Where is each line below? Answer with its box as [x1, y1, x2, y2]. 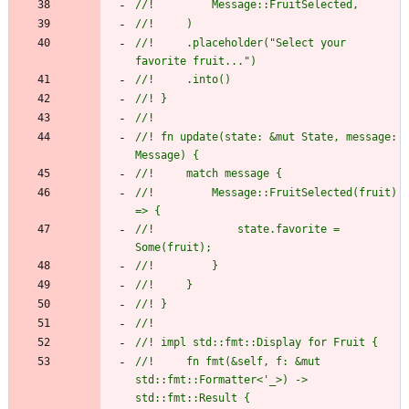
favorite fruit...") [135, 55, 257, 68]
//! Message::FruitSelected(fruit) [135, 186, 397, 200]
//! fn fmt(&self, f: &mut [135, 355, 320, 369]
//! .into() [135, 73, 231, 87]
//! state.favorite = [135, 223, 340, 236]
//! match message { [135, 167, 282, 181]
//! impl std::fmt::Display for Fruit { [135, 336, 378, 350]
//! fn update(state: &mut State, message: [135, 131, 397, 144]
